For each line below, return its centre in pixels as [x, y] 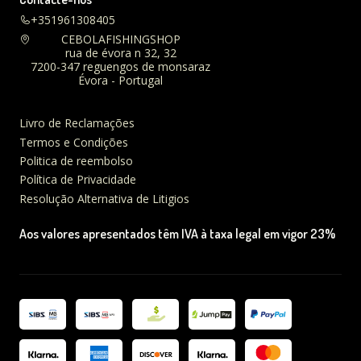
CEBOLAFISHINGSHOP [120, 39]
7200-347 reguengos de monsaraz [120, 66]
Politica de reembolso [76, 160]
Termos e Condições [74, 142]
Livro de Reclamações [77, 123]
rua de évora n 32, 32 [120, 52]
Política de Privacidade [78, 180]
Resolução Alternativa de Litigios [104, 198]
